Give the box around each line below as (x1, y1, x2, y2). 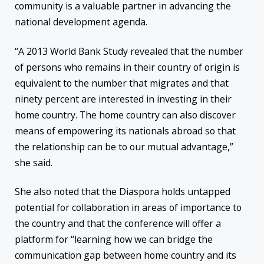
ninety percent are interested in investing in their (15, 92, 232, 105)
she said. (15, 156, 55, 169)
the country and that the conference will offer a (15, 216, 221, 230)
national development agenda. (15, 15, 147, 29)
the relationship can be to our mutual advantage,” (15, 140, 233, 153)
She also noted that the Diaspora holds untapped (15, 184, 230, 198)
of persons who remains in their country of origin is (15, 60, 240, 74)
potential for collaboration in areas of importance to (15, 200, 242, 214)
